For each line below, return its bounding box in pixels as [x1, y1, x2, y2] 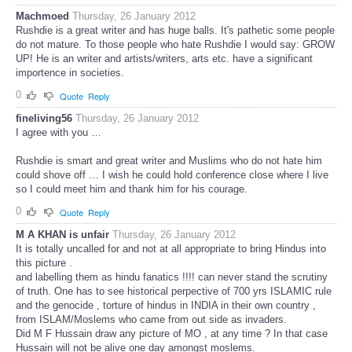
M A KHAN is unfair [16, 228, 112, 240]
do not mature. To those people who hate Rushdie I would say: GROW [16, 38, 335, 51]
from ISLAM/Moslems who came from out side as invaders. [16, 313, 287, 325]
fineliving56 [16, 112, 72, 125]
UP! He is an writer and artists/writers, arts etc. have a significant [16, 53, 313, 65]
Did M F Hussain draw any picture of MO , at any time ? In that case [16, 327, 328, 339]
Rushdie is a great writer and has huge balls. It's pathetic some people [16, 24, 335, 37]
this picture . [16, 256, 72, 269]
